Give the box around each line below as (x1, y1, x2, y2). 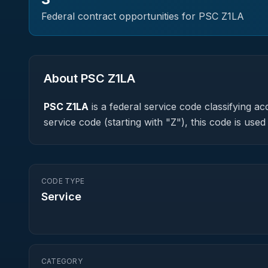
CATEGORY (41, 257, 83, 266)
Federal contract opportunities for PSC (41, 10, 221, 22)
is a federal (89, 100, 144, 112)
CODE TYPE (41, 176, 85, 185)
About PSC (44, 71, 108, 86)
